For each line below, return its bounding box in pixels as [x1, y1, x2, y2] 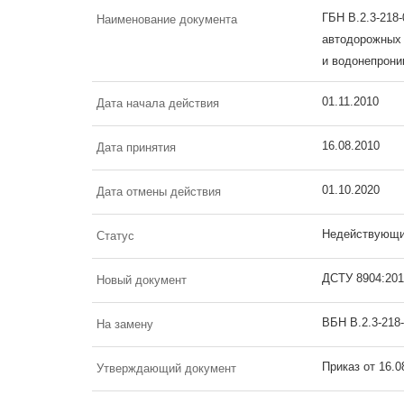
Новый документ [96, 272, 187, 287]
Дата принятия [96, 140, 176, 154]
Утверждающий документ [96, 361, 236, 375]
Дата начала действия [96, 96, 219, 110]
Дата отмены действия [96, 184, 221, 198]
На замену [96, 317, 153, 331]
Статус [96, 228, 134, 243]
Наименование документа [96, 12, 237, 26]
